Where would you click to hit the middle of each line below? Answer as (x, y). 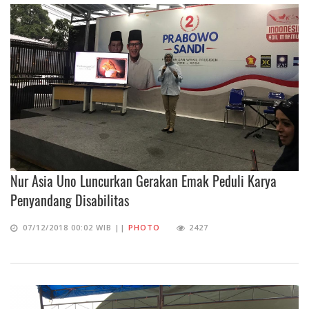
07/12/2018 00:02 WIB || (76, 228)
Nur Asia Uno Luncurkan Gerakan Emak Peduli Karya (143, 181)
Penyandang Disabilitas (70, 200)
